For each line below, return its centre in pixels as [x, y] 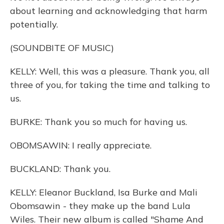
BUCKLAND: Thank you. [60, 169]
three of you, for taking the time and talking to [110, 85]
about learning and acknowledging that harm [108, 11]
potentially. [34, 24]
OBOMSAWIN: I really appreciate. [81, 145]
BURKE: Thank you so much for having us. [98, 122]
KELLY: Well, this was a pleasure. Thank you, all [110, 71]
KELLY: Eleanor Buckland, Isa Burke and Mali [104, 192]
